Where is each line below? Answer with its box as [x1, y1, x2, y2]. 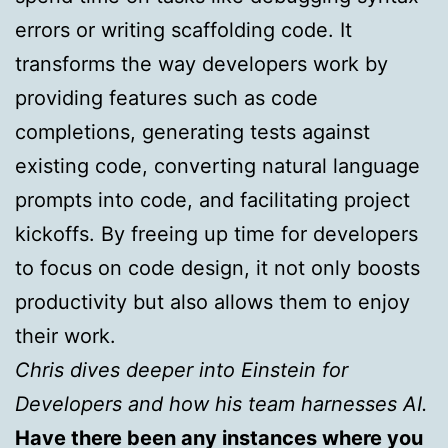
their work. [15, 323, 116, 348]
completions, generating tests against [15, 119, 370, 144]
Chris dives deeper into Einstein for [15, 357, 348, 382]
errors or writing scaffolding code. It [15, 17, 352, 42]
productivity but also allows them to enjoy [15, 289, 410, 314]
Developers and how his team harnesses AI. [15, 391, 428, 416]
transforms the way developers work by [15, 51, 388, 76]
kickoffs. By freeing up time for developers [15, 221, 418, 246]
